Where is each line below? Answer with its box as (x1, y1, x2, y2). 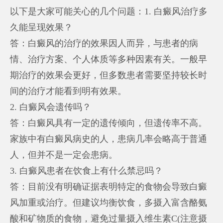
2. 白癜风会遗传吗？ (10, 102, 92, 112)
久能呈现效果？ (10, 22, 73, 32)
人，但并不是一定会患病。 (10, 149, 118, 160)
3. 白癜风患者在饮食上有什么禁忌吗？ (10, 165, 163, 176)
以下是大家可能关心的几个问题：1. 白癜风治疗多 (10, 6, 208, 16)
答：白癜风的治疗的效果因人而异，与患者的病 (10, 38, 199, 48)
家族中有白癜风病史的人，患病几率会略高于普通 (10, 133, 208, 144)
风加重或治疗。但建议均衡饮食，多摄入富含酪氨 (10, 197, 208, 208)
